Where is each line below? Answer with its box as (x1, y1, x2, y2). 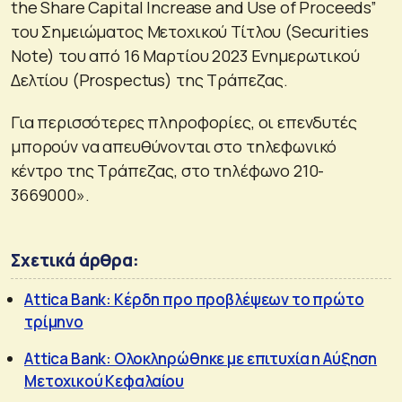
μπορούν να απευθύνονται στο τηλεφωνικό (11, 135, 337, 157)
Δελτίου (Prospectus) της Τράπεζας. (11, 68, 288, 91)
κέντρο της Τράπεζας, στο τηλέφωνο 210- (11, 159, 325, 181)
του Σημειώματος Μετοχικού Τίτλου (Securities (11, 20, 369, 42)
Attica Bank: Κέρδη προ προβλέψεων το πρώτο (24, 288, 364, 310)
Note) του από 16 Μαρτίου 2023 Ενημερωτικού (11, 44, 360, 66)
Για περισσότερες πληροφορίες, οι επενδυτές (11, 110, 357, 133)
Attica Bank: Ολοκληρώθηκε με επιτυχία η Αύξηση (24, 347, 378, 369)
